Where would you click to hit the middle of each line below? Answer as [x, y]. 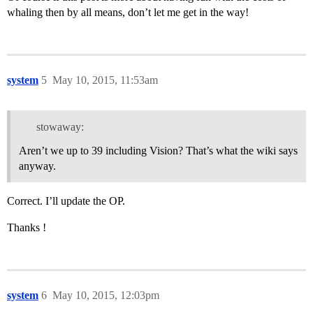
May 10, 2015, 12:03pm [106, 296]
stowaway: [60, 127]
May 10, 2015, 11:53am [105, 80]
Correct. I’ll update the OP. [66, 201]
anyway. [37, 166]
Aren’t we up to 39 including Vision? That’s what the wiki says [158, 151]
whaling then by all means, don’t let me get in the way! [128, 13]
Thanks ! [27, 228]
